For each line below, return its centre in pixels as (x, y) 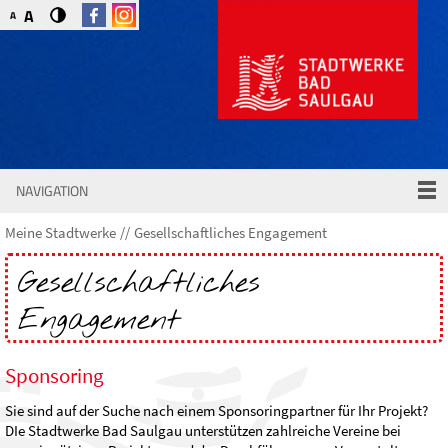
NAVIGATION (52, 191)
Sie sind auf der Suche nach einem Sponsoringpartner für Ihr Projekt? (216, 411)
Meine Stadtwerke (60, 233)
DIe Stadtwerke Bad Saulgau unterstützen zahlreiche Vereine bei (203, 431)
